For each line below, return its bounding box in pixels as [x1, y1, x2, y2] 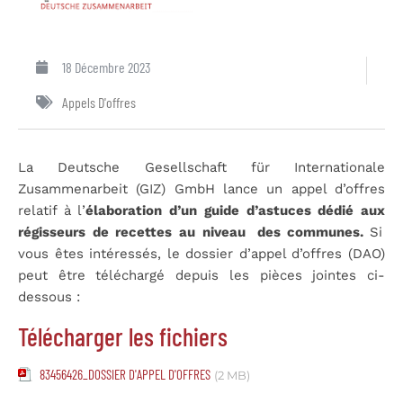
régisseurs [18, 223, 85, 240]
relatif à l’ [18, 201, 86, 219]
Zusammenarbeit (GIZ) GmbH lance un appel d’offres [18, 180, 385, 197]
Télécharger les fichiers [18, 320, 228, 352]
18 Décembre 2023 [62, 58, 151, 76]
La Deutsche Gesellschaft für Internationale [18, 158, 385, 175]
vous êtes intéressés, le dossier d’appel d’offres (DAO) [18, 245, 385, 262]
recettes [115, 223, 173, 240]
